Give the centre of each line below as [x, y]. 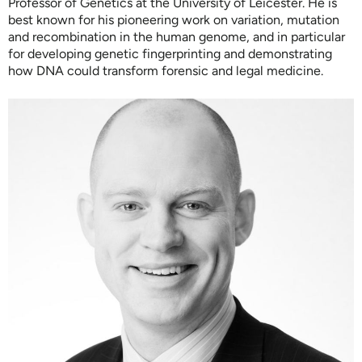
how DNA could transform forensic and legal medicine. [166, 70]
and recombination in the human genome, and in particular [177, 36]
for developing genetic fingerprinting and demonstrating [170, 53]
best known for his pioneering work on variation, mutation [174, 19]
